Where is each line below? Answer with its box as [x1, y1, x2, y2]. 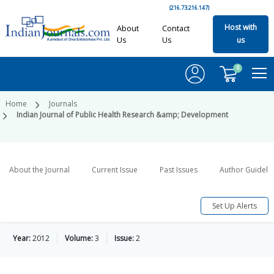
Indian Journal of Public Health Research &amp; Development [17, 109, 228, 120]
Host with [224, 22, 257, 33]
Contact [161, 23, 190, 34]
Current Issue [92, 165, 138, 176]
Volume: [65, 233, 93, 244]
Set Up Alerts [212, 200, 257, 211]
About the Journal [9, 165, 70, 176]
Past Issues [160, 165, 198, 176]
